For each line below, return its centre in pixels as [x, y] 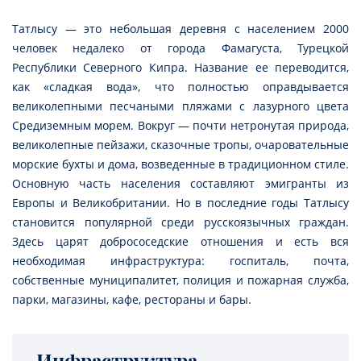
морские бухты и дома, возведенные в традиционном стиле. [180, 164]
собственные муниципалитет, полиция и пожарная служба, [180, 280]
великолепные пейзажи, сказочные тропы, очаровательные [180, 145]
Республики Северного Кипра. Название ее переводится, [180, 68]
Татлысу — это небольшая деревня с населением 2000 [180, 29]
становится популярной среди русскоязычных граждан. [180, 222]
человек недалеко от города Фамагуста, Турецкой [180, 48]
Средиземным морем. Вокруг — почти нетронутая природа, [180, 126]
